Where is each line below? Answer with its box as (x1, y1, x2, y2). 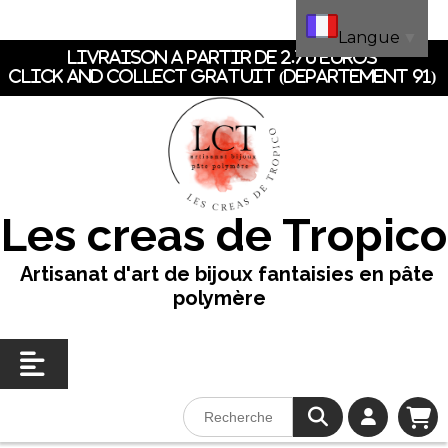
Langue (338, 28, 400, 48)
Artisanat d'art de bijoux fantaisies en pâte (14, 262, 434, 286)
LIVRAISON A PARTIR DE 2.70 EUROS (67, 49, 381, 65)
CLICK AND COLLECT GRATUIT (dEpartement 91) (8, 68, 440, 84)
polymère (172, 286, 266, 310)
